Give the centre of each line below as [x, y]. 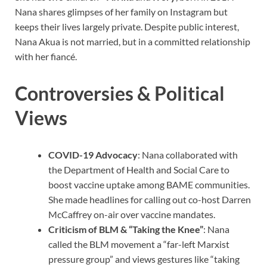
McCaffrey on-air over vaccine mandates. [132, 214]
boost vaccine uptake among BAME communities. [149, 184]
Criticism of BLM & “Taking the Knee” [126, 229]
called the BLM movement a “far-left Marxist [139, 244]
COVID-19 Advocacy [93, 154]
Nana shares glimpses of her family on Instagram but [121, 12]
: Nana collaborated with [188, 154]
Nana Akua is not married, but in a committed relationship [133, 42]
